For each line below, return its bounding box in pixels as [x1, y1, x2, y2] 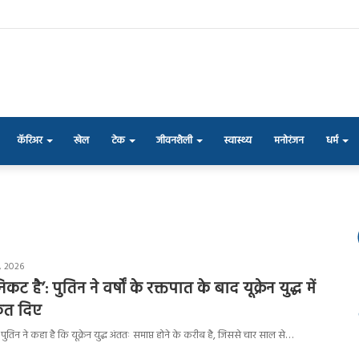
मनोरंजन [274, 131, 304, 149]
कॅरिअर [17, 131, 42, 149]
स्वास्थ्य [224, 131, 252, 149]
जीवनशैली [156, 131, 192, 149]
